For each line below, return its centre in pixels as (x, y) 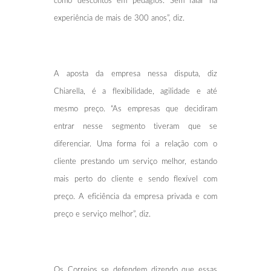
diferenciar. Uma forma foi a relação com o (135, 144)
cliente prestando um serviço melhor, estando (135, 162)
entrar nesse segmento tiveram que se (135, 126)
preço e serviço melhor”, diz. (102, 214)
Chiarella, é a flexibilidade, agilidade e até (135, 91)
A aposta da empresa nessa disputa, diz (135, 74)
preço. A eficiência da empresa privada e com (135, 197)
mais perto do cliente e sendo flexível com (135, 179)
